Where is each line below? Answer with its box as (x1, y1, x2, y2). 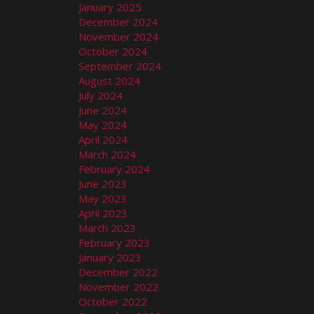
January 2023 (78, 250, 142, 264)
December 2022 (78, 264, 158, 279)
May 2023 (78, 191, 127, 205)
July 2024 (78, 88, 123, 102)
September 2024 (78, 58, 161, 73)
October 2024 (78, 43, 147, 58)
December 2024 (78, 14, 158, 29)
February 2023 (78, 235, 150, 250)
